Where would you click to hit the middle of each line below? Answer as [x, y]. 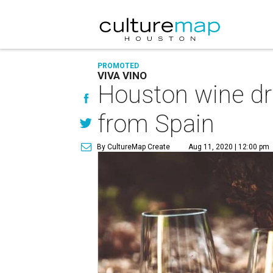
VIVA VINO [122, 76]
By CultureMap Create [134, 147]
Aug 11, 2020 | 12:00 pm [229, 147]
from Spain [156, 124]
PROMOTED [119, 66]
